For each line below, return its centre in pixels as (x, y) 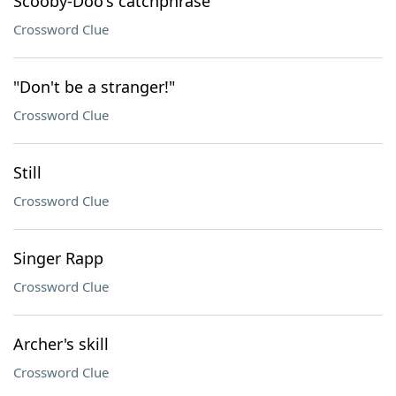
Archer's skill (61, 344)
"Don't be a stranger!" (94, 87)
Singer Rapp (58, 258)
